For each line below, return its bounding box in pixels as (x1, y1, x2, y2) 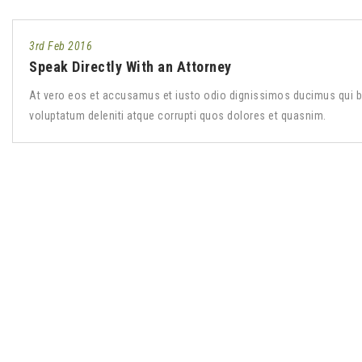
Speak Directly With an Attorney (29, 58, 232, 75)
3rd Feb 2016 (29, 40, 92, 53)
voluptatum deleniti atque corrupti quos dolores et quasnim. (29, 109, 326, 122)
